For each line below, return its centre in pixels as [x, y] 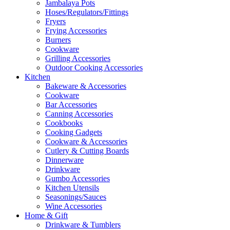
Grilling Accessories [78, 58]
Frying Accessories [76, 30]
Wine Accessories [74, 206]
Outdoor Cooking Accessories [94, 67]
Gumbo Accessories [78, 178]
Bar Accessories [71, 104]
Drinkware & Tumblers [83, 224]
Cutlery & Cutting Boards [87, 150]
